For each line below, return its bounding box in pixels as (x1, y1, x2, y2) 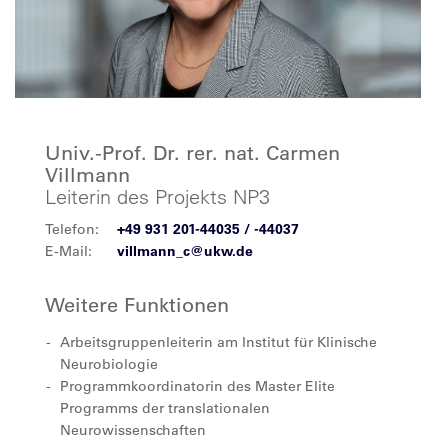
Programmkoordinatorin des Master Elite (60, 377, 335, 395)
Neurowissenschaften (60, 421, 206, 439)
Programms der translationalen (60, 399, 270, 417)
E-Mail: (45, 242, 92, 260)
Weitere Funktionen (45, 293, 229, 317)
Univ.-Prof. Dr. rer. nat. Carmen (45, 141, 340, 165)
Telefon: (45, 220, 99, 238)
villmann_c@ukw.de (117, 242, 253, 260)
